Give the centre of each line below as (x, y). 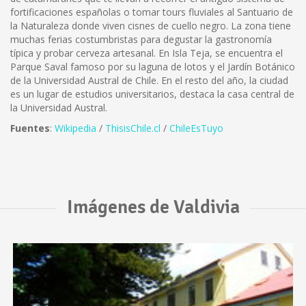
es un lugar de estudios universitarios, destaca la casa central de (152, 94)
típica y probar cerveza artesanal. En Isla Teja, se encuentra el (147, 53)
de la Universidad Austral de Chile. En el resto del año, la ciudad (149, 80)
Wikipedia (75, 128)
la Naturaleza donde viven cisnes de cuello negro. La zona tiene (151, 26)
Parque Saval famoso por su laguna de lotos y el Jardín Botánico (153, 67)
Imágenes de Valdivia (153, 207)
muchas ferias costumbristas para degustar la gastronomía (141, 39)
